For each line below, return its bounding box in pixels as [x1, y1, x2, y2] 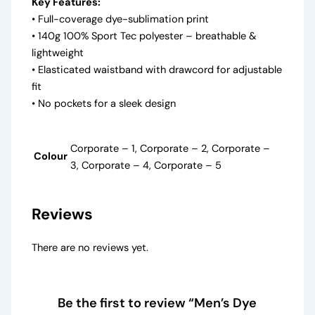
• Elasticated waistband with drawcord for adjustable [32, 63, 283, 77]
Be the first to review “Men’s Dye [57, 295, 257, 312]
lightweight [32, 46, 84, 60]
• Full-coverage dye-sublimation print [32, 13, 210, 27]
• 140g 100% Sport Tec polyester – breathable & [32, 30, 257, 44]
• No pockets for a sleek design [32, 97, 176, 111]
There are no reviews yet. [32, 241, 149, 255]
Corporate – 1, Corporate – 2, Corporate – [70, 141, 271, 155]
